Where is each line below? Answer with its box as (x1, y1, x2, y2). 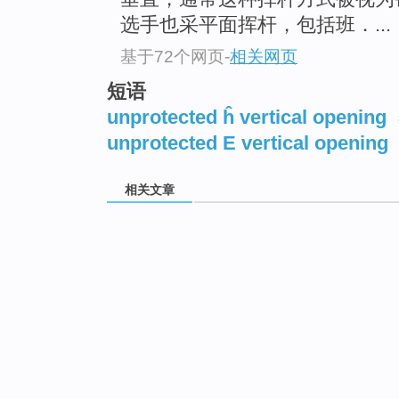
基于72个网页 (120, 46, 224, 66)
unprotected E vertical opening (107, 131, 388, 154)
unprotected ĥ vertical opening (107, 105, 387, 128)
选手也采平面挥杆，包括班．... (120, 13, 391, 37)
